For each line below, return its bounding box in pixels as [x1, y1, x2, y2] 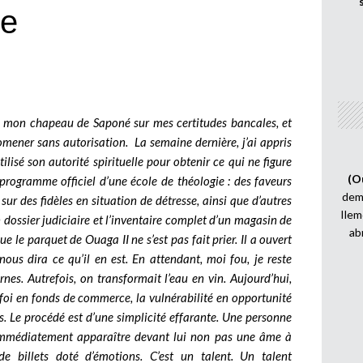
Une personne [222, 309, 293, 324]
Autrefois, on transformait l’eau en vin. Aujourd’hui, [27, 270, 293, 285]
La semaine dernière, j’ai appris [135, 134, 293, 149]
